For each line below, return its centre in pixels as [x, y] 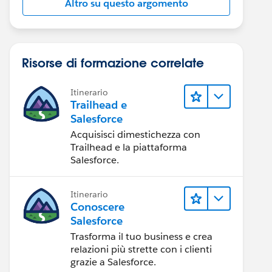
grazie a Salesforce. [113, 262]
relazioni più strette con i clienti [141, 249]
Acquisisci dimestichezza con [135, 134]
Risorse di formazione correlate [113, 63]
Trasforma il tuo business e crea [141, 236]
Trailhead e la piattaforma [129, 147]
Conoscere [97, 207]
